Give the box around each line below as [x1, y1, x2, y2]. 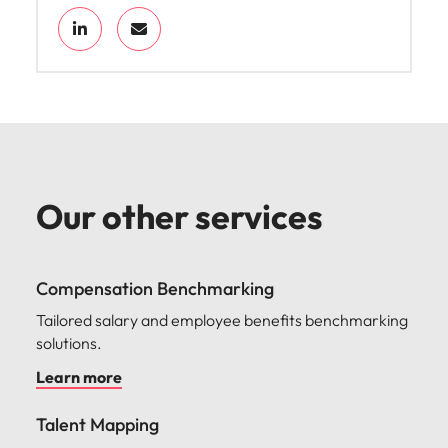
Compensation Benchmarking [36, 277, 274, 300]
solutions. [36, 333, 102, 353]
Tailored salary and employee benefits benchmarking [36, 310, 408, 330]
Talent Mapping [36, 413, 159, 436]
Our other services [36, 195, 323, 238]
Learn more [36, 367, 122, 387]
